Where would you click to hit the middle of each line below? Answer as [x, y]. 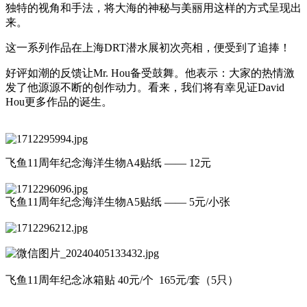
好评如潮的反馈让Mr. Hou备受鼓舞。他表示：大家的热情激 [150, 73]
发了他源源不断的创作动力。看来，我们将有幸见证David [145, 88]
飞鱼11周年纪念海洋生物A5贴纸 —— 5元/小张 [118, 202]
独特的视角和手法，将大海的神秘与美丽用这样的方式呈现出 [153, 8]
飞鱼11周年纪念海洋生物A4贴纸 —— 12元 [108, 163]
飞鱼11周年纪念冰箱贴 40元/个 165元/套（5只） [122, 280]
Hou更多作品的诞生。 [59, 102]
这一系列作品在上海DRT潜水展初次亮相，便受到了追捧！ [148, 48]
